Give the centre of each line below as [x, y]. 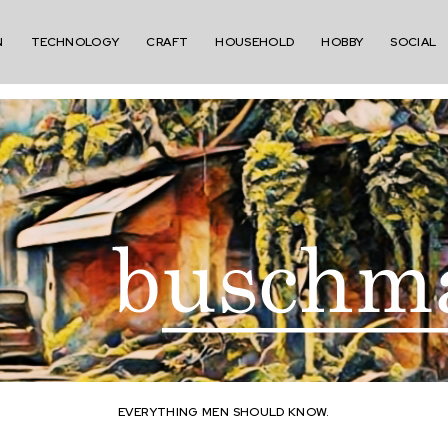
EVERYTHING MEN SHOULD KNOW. [224, 412]
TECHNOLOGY [75, 42]
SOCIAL [413, 42]
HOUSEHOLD [255, 42]
